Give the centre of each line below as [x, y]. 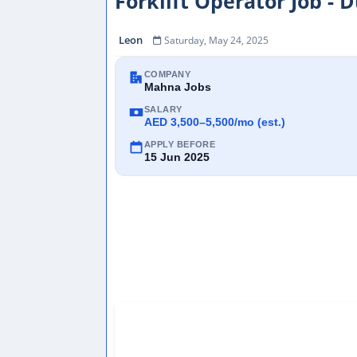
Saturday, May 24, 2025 [216, 40]
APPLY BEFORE [180, 144]
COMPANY [168, 74]
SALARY [163, 109]
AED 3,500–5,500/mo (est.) [215, 122]
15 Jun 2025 [177, 157]
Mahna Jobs [178, 87]
